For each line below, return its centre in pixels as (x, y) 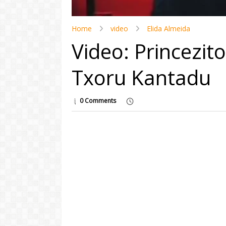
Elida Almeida (168, 29)
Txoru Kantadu (141, 78)
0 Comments (98, 101)
